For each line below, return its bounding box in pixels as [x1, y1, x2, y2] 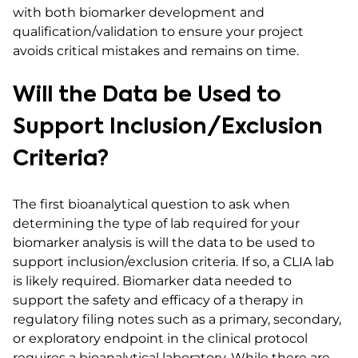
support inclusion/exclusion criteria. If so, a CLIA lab [13, 254, 334, 269]
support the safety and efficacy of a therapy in [13, 292, 304, 308]
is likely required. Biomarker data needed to [13, 273, 292, 288]
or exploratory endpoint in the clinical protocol [13, 331, 308, 346]
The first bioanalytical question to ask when [13, 197, 290, 212]
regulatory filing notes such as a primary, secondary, [13, 312, 341, 327]
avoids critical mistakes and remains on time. [13, 43, 299, 58]
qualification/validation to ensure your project [13, 24, 304, 39]
